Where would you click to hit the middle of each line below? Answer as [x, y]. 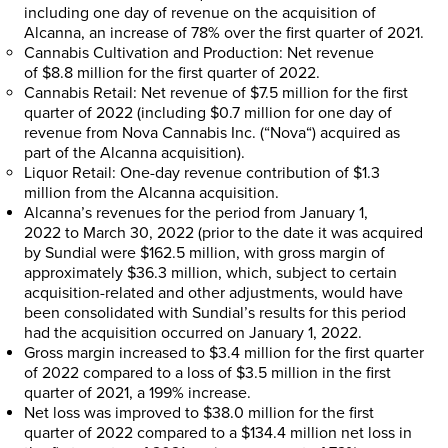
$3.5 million [277, 372]
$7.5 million [289, 92]
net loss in [374, 432]
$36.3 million [172, 272]
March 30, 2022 [138, 232]
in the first [354, 372]
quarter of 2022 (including [117, 112]
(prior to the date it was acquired [308, 232]
